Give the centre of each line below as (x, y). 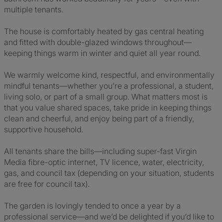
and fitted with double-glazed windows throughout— (98, 42)
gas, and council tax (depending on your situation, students (109, 173)
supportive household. (44, 129)
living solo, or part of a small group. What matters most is (106, 97)
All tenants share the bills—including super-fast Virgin (100, 151)
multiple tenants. (34, 9)
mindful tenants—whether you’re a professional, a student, (109, 86)
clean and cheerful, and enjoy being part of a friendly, (99, 118)
